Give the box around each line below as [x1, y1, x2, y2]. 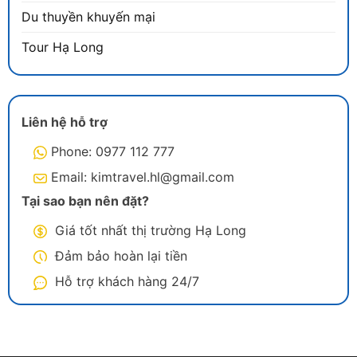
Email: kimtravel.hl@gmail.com [51, 169, 234, 186]
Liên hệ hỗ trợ [22, 114, 108, 131]
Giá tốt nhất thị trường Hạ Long [51, 222, 246, 239]
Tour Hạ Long [22, 39, 104, 56]
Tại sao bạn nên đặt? [22, 193, 149, 210]
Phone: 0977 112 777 [51, 143, 175, 160]
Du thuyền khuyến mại [22, 9, 155, 25]
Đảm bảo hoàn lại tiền [51, 248, 187, 265]
